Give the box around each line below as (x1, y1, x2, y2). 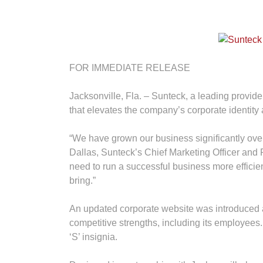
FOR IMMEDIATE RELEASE (69, 63, 190, 73)
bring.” (69, 176, 96, 186)
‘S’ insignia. (69, 232, 117, 242)
